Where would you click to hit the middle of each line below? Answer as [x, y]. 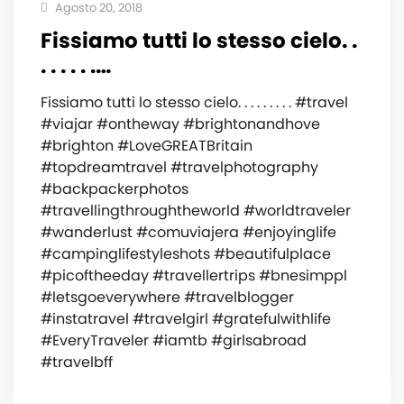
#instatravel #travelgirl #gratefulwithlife [186, 318]
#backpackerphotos [115, 188]
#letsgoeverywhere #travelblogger [167, 297]
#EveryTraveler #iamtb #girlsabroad [174, 340]
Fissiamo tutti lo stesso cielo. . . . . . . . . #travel [194, 102]
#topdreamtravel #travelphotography [179, 167]
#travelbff [77, 362]
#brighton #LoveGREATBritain [147, 145]
